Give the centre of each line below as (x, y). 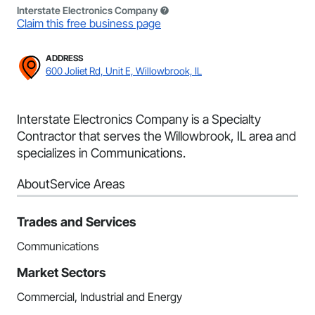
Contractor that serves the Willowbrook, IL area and (156, 136)
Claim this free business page (89, 23)
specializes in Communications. (101, 153)
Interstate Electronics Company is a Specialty (139, 119)
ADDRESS (64, 58)
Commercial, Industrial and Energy (99, 297)
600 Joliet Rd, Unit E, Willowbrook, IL (124, 71)
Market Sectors (62, 272)
